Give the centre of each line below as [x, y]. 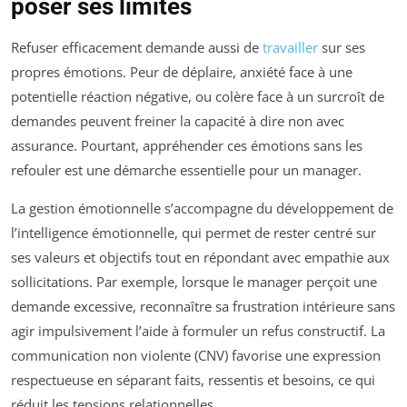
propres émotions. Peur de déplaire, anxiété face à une [182, 71]
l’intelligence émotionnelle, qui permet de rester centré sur [194, 232]
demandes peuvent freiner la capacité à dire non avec [178, 120]
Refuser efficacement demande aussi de [137, 47]
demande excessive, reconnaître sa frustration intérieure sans [203, 306]
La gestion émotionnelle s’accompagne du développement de [202, 208]
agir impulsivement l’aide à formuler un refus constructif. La [198, 330]
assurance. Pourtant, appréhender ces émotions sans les [187, 145]
